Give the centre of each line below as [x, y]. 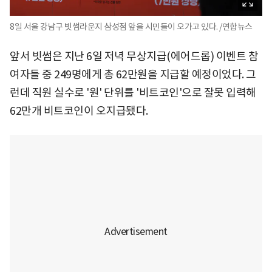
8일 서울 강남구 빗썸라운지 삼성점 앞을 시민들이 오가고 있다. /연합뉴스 [131, 26]
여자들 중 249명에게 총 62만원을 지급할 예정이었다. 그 [133, 74]
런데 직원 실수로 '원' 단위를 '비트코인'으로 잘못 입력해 [133, 92]
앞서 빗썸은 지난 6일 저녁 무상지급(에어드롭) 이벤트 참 [134, 56]
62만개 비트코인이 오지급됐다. [79, 110]
